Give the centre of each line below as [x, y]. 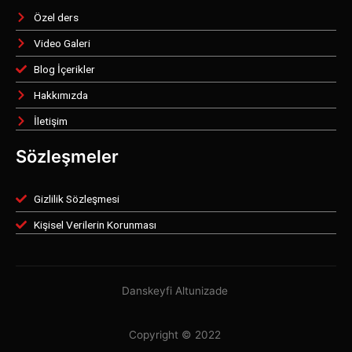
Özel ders [56, 18]
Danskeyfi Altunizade [176, 291]
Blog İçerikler [64, 70]
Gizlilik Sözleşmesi [76, 199]
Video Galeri [62, 44]
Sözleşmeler [67, 157]
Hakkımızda [60, 95]
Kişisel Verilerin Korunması [95, 225]
